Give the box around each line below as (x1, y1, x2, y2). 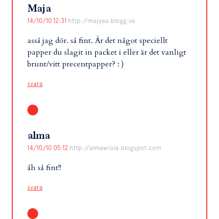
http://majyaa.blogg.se (68, 17, 135, 25)
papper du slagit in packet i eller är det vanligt (27, 47, 186, 58)
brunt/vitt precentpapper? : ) (27, 59, 124, 70)
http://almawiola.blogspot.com (69, 144, 161, 152)
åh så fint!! (27, 162, 61, 174)
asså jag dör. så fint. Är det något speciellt (27, 35, 168, 46)
